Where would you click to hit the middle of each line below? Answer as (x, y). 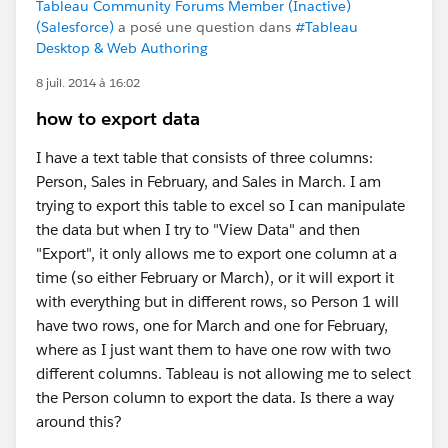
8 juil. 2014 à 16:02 (88, 82)
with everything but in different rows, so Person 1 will (217, 301)
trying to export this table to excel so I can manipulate (220, 205)
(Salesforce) (75, 27)
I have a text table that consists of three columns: (204, 157)
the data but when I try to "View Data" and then (198, 229)
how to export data (118, 118)
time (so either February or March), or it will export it (215, 277)
